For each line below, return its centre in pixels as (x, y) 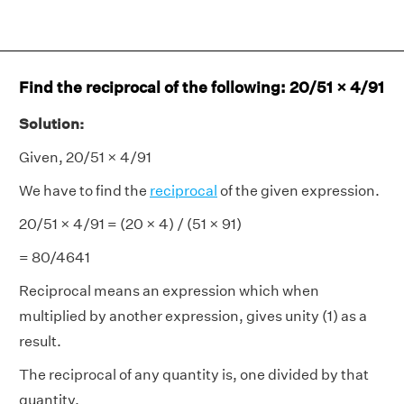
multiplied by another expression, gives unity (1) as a (193, 316)
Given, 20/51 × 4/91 (85, 157)
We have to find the (84, 191)
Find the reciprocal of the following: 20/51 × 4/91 (202, 87)
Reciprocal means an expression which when (169, 291)
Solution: (51, 124)
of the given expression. (298, 191)
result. (40, 341)
